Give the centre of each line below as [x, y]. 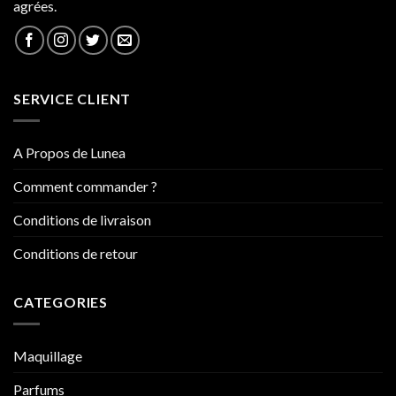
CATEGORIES [61, 302]
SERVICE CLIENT [72, 99]
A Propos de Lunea [69, 153]
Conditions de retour [76, 254]
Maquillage [48, 355]
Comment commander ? [85, 187]
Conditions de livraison [82, 220]
